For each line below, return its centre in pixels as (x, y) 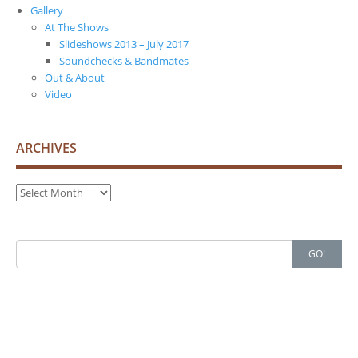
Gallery (47, 10)
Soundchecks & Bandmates (124, 60)
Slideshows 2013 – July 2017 (124, 44)
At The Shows (77, 27)
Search (31, 247)
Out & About (75, 77)
